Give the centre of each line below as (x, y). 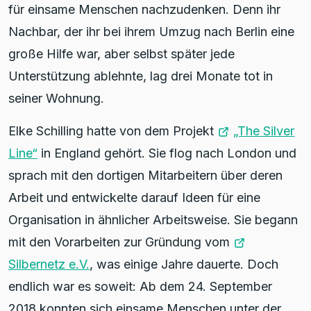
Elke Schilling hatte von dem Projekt (113, 131)
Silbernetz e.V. (49, 264)
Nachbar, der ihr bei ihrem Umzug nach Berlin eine (151, 31)
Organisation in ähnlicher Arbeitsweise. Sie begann (153, 219)
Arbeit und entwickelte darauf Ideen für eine (134, 197)
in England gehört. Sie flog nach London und (167, 153)
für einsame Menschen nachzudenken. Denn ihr (144, 9)
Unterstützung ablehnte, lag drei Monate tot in (141, 76)
